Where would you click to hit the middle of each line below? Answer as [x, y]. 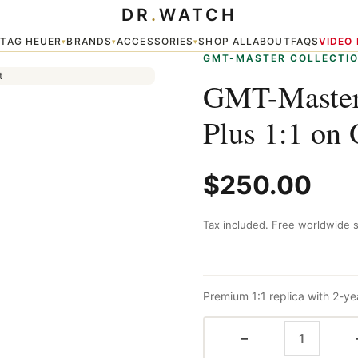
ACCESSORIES [155, 41]
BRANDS [89, 41]
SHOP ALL [226, 41]
